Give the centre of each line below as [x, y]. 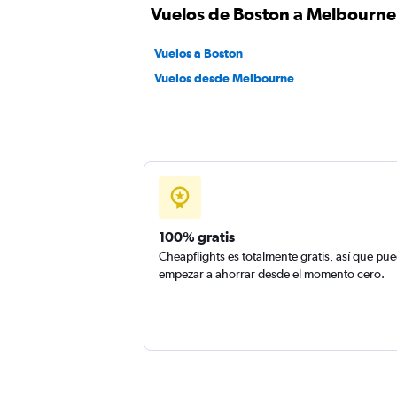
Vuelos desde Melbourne [224, 78]
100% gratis [197, 237]
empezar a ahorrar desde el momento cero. [272, 274]
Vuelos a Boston [198, 53]
